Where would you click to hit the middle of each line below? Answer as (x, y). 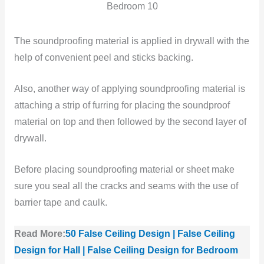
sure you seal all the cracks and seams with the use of (126, 186)
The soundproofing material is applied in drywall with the (131, 41)
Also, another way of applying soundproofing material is (129, 89)
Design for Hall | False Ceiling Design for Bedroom (126, 250)
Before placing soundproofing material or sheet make (124, 169)
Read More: (39, 233)
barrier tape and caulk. (60, 202)
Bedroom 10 (132, 6)
